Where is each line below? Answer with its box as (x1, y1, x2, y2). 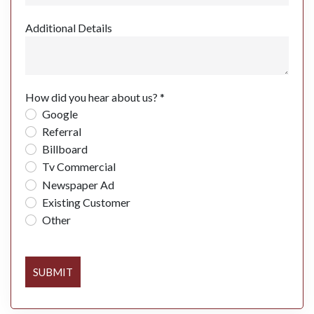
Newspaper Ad (42, 177, 114, 191)
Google (42, 107, 78, 121)
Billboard (42, 142, 88, 156)
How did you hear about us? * (25, 90, 165, 104)
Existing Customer (42, 195, 130, 209)
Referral (42, 124, 81, 138)
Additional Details (25, 20, 112, 34)
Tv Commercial (42, 160, 116, 174)
